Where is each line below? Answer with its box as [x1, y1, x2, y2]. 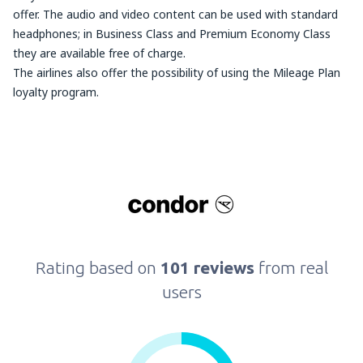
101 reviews [160, 258, 258, 277]
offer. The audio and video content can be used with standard [13, 6, 338, 22]
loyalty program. [13, 84, 99, 100]
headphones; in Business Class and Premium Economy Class [13, 26, 331, 41]
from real [258, 258, 328, 277]
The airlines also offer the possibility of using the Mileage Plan [13, 65, 340, 80]
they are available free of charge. [13, 45, 186, 61]
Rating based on [35, 258, 160, 277]
